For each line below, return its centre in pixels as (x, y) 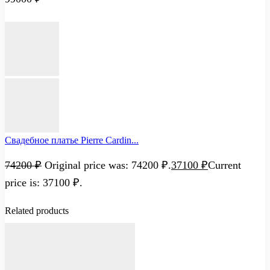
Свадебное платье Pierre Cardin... (72, 140)
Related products (37, 210)
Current (224, 165)
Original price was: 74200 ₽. (108, 165)
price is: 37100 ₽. (44, 182)
